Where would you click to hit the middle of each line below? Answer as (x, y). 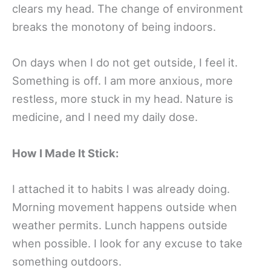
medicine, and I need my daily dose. (105, 117)
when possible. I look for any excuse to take (127, 243)
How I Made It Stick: (65, 153)
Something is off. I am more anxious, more (122, 81)
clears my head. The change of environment (128, 9)
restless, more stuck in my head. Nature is (123, 99)
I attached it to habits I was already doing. (121, 188)
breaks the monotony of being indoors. (114, 27)
